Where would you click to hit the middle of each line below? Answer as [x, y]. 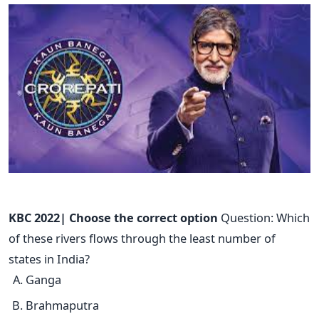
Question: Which [264, 218]
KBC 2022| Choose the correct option [113, 218]
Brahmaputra [62, 305]
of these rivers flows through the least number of [142, 239]
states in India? [49, 259]
